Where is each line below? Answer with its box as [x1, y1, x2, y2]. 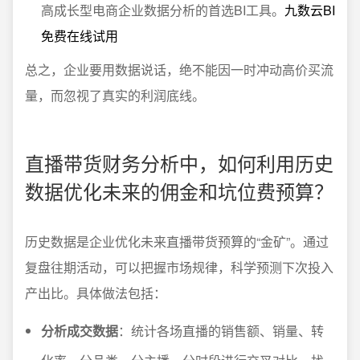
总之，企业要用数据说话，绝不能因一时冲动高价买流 [25, 60, 333, 79]
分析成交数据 [41, 321, 118, 340]
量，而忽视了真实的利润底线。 [25, 86, 205, 104]
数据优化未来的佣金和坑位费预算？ [25, 177, 333, 205]
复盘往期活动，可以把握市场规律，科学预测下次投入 [25, 258, 333, 276]
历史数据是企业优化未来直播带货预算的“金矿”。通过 [25, 232, 329, 251]
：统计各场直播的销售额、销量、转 [118, 321, 324, 340]
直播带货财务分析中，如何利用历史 [25, 149, 333, 177]
